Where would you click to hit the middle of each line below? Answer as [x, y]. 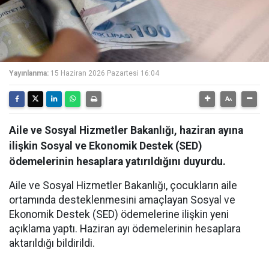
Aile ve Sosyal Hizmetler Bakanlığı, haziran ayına [126, 130]
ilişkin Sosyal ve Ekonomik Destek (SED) [105, 146]
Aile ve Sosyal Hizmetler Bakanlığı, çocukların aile [123, 186]
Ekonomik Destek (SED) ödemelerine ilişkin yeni [119, 214]
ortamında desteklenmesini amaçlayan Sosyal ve [122, 200]
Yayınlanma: [29, 73]
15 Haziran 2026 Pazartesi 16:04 [105, 73]
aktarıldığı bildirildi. [52, 243]
